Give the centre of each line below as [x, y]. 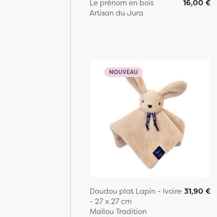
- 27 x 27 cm [111, 201]
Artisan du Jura [116, 13]
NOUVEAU [124, 72]
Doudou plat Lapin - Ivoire [136, 191]
